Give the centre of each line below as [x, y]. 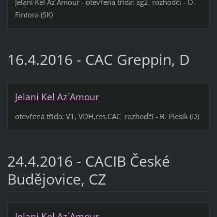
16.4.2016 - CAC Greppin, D [98, 60]
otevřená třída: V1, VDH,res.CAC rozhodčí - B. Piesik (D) [107, 116]
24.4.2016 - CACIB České [88, 161]
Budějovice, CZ [56, 179]
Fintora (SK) [34, 15]
